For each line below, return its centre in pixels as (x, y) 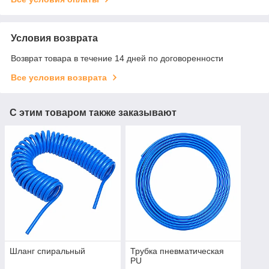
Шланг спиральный (47, 251)
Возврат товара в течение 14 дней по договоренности (117, 58)
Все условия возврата (59, 77)
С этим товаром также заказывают (93, 112)
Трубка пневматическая (177, 251)
